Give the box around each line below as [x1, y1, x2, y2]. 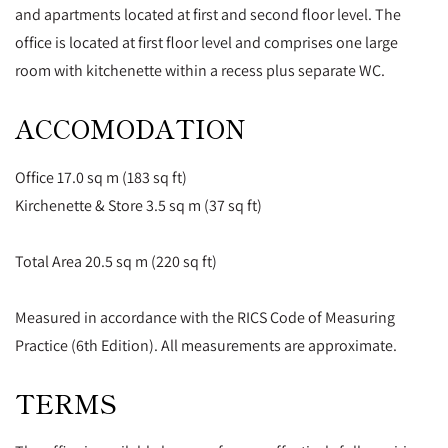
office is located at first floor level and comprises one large [15, 32, 398, 53]
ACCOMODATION [15, 109, 246, 147]
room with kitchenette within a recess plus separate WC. [15, 60, 385, 81]
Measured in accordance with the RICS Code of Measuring [15, 306, 395, 327]
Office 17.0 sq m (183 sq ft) [15, 166, 187, 187]
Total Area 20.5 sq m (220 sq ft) [15, 250, 217, 271]
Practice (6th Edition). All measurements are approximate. [15, 334, 397, 355]
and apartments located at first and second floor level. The [15, 4, 401, 25]
